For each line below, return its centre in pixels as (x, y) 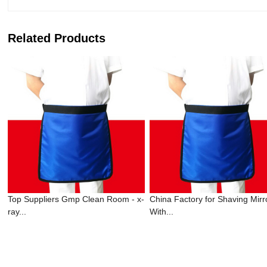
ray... (17, 212)
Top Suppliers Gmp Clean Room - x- (76, 199)
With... (162, 212)
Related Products (57, 38)
